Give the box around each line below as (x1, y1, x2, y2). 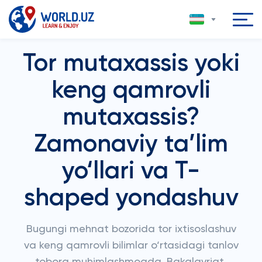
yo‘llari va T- (62, 159, 200, 184)
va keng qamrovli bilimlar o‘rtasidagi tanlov (23, 240, 239, 251)
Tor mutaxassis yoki (22, 51, 240, 76)
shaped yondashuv (23, 186, 239, 211)
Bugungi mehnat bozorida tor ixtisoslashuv (26, 224, 236, 235)
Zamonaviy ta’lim (34, 132, 228, 157)
